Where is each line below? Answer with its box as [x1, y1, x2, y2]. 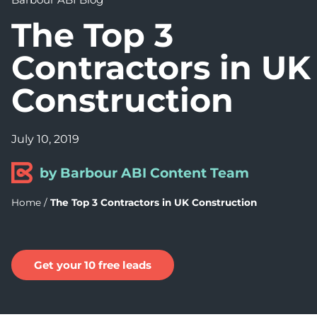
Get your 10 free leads [34, 258, 151, 272]
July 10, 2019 [11, 132, 79, 146]
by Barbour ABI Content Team [40, 164, 249, 181]
